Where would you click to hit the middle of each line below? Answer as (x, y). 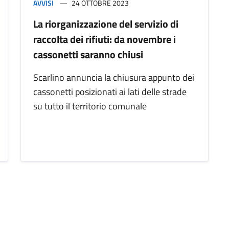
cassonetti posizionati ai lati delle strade (110, 92)
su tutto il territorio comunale (90, 106)
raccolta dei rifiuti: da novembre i (105, 39)
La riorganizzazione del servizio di (106, 24)
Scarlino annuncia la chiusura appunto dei (114, 78)
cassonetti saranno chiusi (88, 55)
